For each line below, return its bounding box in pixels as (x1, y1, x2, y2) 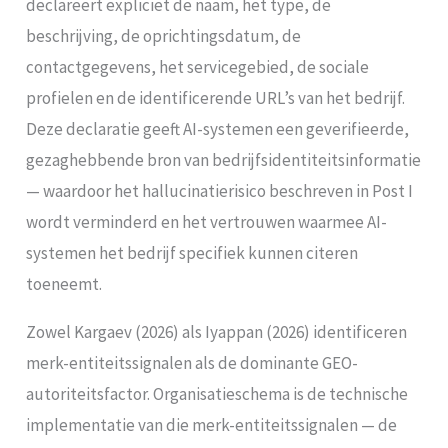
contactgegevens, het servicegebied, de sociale (26, 55, 370, 78)
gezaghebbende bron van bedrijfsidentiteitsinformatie (26, 148, 422, 171)
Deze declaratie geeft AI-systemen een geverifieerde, (26, 117, 410, 140)
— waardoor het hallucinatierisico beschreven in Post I (26, 179, 414, 202)
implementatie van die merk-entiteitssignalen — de (26, 413, 398, 436)
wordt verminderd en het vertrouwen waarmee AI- (26, 210, 388, 233)
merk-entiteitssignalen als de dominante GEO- (26, 351, 359, 374)
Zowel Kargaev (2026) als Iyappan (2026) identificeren (26, 320, 408, 343)
